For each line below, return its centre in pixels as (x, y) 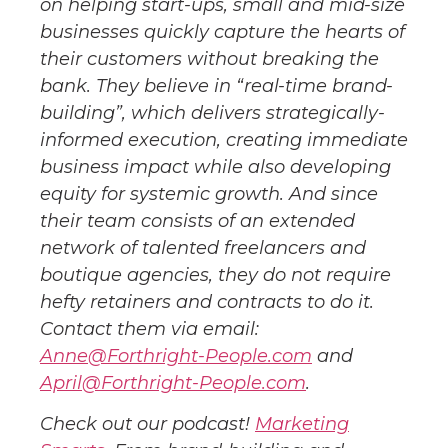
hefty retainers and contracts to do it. (207, 301)
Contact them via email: (149, 328)
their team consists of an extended (197, 220)
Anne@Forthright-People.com (176, 355)
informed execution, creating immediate (224, 139)
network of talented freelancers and (203, 247)
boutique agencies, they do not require (215, 274)
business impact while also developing (215, 166)
